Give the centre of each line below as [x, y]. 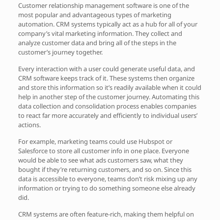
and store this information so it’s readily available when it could [110, 87]
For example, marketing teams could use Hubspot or [95, 141]
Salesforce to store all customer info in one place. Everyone [103, 151]
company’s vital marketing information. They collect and [100, 33]
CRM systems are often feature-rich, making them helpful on [106, 214]
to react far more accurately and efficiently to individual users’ [108, 115]
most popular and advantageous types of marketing [95, 15]
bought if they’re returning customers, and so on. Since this [105, 169]
